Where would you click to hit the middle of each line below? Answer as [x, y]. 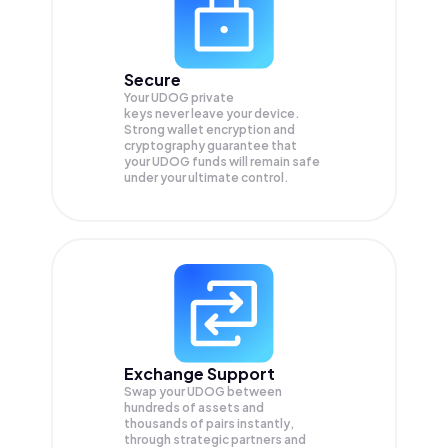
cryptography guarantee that [210, 146]
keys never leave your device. [212, 114]
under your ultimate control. [206, 178]
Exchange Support [199, 374]
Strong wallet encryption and [209, 130]
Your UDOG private [179, 98]
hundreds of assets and [194, 408]
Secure [152, 80]
